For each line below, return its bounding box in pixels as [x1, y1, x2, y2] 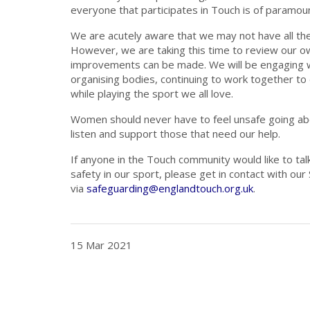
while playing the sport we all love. [71, 86, 233, 100]
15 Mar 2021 [71, 238, 132, 252]
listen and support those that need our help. [71, 127, 280, 140]
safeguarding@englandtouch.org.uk [86, 181, 253, 195]
